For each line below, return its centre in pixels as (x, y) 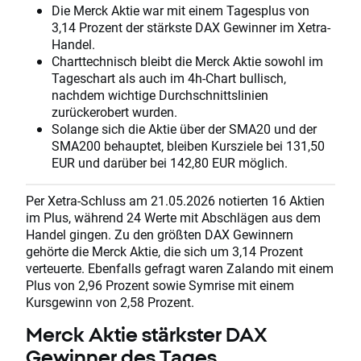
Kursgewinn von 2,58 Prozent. (110, 302)
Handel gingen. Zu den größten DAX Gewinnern (160, 234)
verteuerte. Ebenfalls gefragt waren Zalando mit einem (180, 268)
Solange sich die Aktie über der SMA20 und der (184, 129)
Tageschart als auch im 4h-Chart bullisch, (169, 78)
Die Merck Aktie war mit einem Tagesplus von (180, 10)
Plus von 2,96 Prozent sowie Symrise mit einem (160, 285)
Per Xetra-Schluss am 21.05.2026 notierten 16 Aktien (175, 201)
